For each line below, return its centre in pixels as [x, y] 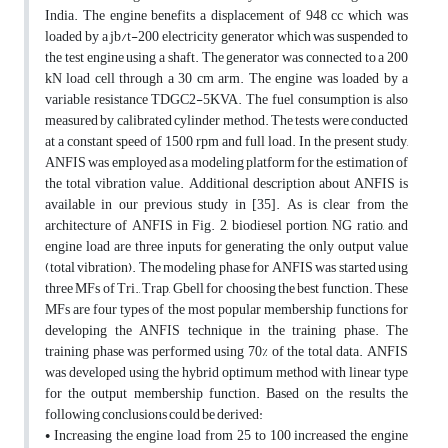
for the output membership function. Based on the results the [226, 394]
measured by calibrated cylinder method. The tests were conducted [226, 121]
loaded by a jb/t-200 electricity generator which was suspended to [226, 37]
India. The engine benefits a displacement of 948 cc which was [226, 16]
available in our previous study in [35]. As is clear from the [226, 205]
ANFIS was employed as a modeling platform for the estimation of [226, 163]
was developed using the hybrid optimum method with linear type [226, 373]
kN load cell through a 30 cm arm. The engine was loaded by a [226, 79]
